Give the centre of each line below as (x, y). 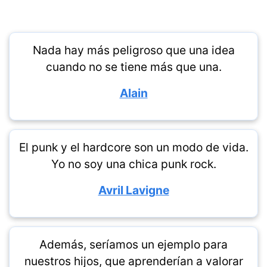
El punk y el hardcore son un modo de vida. (133, 148)
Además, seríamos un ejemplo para (133, 245)
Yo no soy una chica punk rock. (133, 164)
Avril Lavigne (133, 190)
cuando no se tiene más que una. (133, 67)
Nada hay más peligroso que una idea (133, 50)
